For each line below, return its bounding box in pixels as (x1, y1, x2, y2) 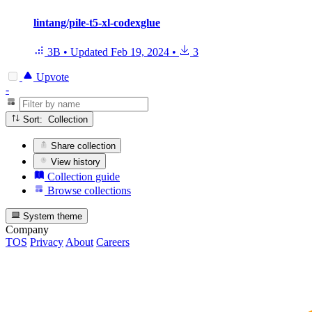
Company (6, 224, 49, 236)
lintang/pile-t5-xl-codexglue (33, 17, 160, 29)
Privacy (30, 236, 63, 249)
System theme (20, 211, 83, 222)
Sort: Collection (48, 114, 88, 125)
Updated (70, 45, 111, 58)
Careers (96, 236, 130, 249)
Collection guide (45, 170, 120, 182)
